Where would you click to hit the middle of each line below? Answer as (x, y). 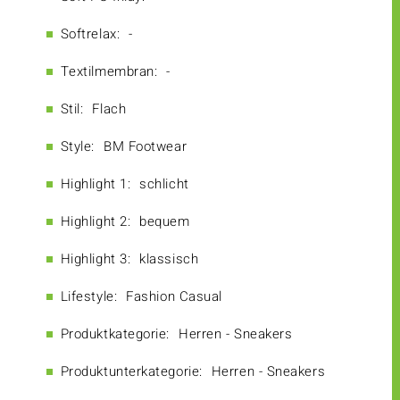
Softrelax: (90, 34)
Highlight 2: (96, 222)
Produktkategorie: (115, 334)
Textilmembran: (109, 72)
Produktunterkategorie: (131, 372)
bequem (165, 222)
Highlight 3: (96, 259)
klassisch (169, 259)
